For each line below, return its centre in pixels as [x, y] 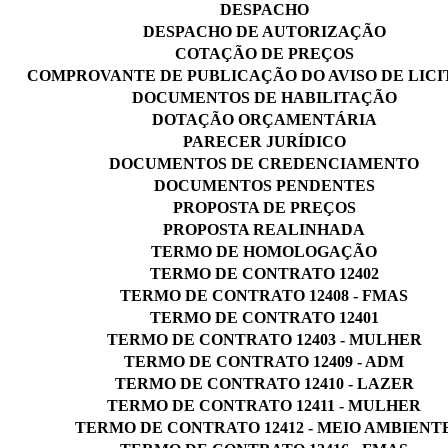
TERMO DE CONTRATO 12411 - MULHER [264, 405]
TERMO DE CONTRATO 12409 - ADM [264, 361]
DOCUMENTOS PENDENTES [264, 185]
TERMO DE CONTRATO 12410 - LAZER [264, 383]
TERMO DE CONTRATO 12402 [264, 273]
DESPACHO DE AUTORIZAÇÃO [264, 31]
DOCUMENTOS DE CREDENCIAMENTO [264, 163]
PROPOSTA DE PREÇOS [264, 207]
